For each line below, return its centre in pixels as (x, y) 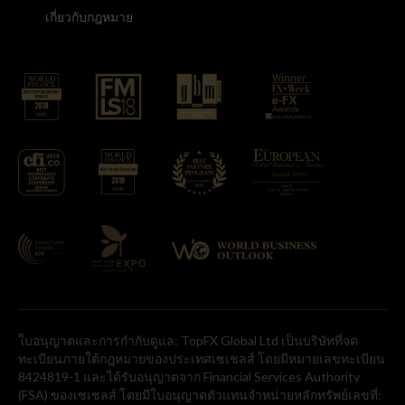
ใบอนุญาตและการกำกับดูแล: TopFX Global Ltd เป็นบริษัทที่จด (188, 341)
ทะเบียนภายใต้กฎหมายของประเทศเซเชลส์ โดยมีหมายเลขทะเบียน (202, 359)
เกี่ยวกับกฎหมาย (89, 17)
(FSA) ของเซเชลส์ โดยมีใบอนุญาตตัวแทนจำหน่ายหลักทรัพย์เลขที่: (200, 395)
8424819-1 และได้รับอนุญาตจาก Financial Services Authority (189, 377)
